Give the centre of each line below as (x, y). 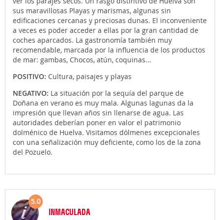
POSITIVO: (30, 76)
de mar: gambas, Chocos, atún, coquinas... (82, 60)
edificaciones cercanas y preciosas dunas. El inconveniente (110, 20)
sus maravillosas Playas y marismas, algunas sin (92, 11)
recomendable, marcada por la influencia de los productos (109, 50)
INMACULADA (69, 212)
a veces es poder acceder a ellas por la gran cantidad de (106, 30)
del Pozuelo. (33, 152)
